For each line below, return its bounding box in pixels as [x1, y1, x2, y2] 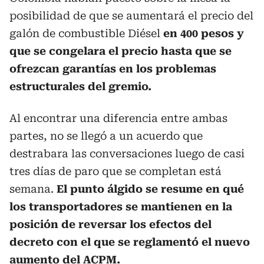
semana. [9, 183, 57, 195]
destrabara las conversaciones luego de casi [9, 147, 245, 160]
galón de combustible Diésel [9, 27, 163, 39]
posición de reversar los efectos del [9, 218, 212, 230]
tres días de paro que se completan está [9, 165, 222, 177]
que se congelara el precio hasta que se [9, 45, 232, 57]
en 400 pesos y [163, 27, 244, 39]
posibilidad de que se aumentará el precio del [9, 9, 253, 22]
